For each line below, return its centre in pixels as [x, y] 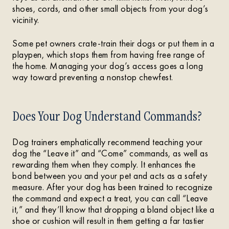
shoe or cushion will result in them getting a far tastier [108, 221]
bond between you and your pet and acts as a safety [110, 176]
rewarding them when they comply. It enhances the [104, 164]
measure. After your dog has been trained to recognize [112, 187]
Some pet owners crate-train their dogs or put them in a [113, 43]
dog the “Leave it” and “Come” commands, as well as [110, 153]
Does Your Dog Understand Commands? [107, 116]
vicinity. [26, 20]
